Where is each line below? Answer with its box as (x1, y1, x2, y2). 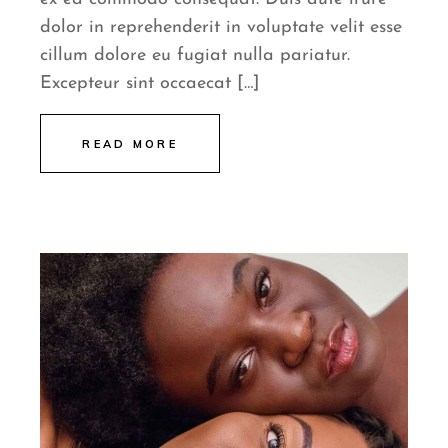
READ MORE (82, 137, 179, 152)
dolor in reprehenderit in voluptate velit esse (40, 18, 403, 38)
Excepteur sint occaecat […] (40, 74, 261, 94)
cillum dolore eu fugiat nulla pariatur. (40, 46, 351, 66)
